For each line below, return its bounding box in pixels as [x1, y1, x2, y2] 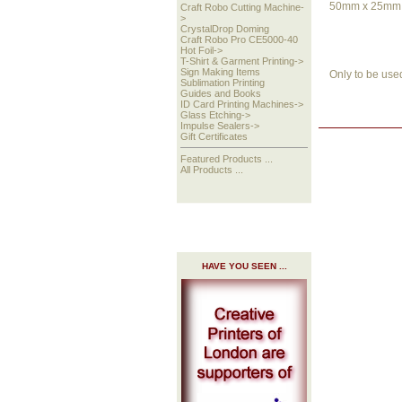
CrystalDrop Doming [180, 22, 270, 34]
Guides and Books [180, 87, 262, 99]
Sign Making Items [180, 66, 261, 77]
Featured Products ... [180, 153, 274, 164]
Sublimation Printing [180, 76, 266, 88]
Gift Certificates [180, 130, 249, 142]
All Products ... [180, 163, 244, 175]
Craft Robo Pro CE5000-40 [180, 33, 299, 45]
